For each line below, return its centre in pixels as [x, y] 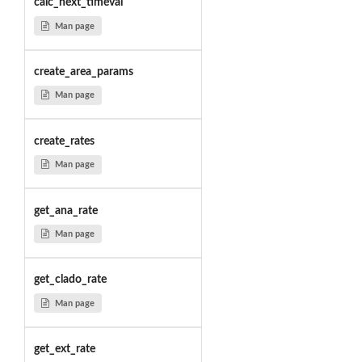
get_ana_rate [65, 210]
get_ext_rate [64, 349]
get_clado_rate [70, 280]
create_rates [64, 141]
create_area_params [83, 72]
